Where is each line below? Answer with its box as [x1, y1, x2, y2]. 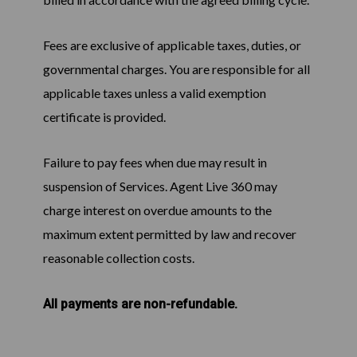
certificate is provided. [42, 109, 166, 125]
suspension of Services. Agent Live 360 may [42, 178, 277, 194]
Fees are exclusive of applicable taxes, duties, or [42, 37, 301, 53]
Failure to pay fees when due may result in [42, 155, 267, 171]
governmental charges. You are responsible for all [42, 61, 310, 77]
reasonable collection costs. [42, 250, 194, 266]
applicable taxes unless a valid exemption [42, 85, 266, 101]
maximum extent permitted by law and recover [42, 226, 296, 242]
